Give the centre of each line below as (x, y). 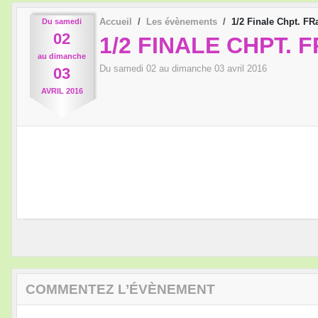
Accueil (116, 21)
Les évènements (182, 21)
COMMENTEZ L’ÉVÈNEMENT (120, 289)
